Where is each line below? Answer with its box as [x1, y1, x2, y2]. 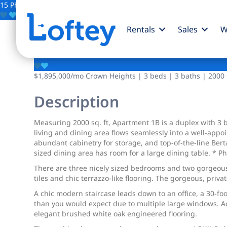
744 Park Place [34, 30, 163, 55]
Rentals [126, 23, 155, 35]
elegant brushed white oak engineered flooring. [34, 209, 198, 218]
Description [34, 91, 120, 112]
